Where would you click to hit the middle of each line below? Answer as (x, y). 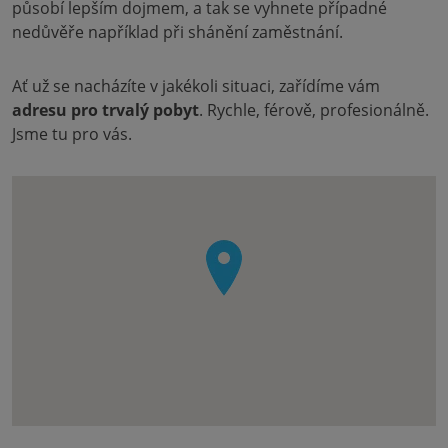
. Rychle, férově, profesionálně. (314, 110)
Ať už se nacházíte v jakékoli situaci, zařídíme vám (196, 86)
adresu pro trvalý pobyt (105, 110)
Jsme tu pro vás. (72, 134)
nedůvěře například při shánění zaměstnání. (177, 32)
